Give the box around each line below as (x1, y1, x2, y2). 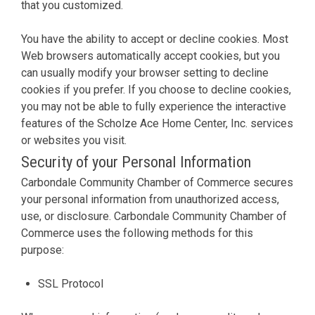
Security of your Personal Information (21, 152, 251, 171)
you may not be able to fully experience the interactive (21, 99, 286, 113)
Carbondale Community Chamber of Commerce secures (21, 175, 293, 189)
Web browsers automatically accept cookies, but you (21, 49, 280, 63)
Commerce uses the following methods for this (21, 226, 253, 240)
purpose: (21, 243, 64, 257)
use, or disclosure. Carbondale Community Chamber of (21, 209, 287, 223)
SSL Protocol (38, 276, 103, 290)
